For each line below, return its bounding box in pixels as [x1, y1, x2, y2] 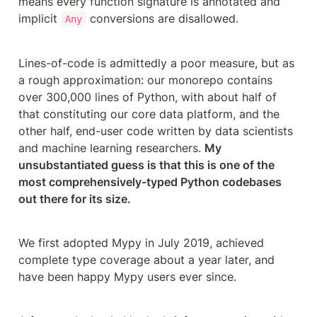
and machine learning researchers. [18, 141, 204, 155]
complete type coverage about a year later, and [18, 253, 275, 267]
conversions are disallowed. [86, 11, 238, 25]
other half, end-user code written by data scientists [18, 124, 293, 138]
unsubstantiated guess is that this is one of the [18, 158, 275, 172]
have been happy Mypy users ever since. [18, 270, 236, 284]
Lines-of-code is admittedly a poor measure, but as [18, 56, 294, 70]
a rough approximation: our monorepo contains [18, 73, 272, 87]
